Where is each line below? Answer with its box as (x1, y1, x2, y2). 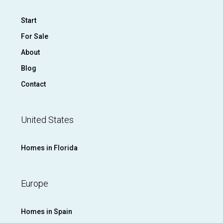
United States (21, 114, 74, 125)
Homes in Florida (21, 143, 78, 152)
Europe (21, 178, 48, 189)
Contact (21, 80, 46, 88)
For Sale (21, 32, 48, 40)
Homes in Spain (21, 207, 72, 216)
